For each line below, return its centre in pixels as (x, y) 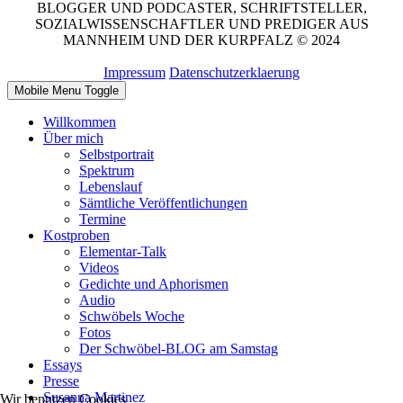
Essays (63, 364)
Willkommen (80, 121)
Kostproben (76, 235)
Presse (61, 381)
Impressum (134, 72)
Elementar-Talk (123, 251)
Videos (99, 267)
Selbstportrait (116, 154)
